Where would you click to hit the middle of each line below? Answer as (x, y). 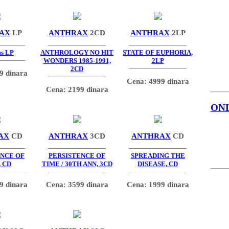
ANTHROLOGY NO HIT (77, 53)
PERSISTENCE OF (77, 156)
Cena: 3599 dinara (77, 184)
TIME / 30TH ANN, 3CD (77, 164)
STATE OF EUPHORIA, (158, 53)
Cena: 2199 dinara (77, 89)
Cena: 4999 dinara (158, 81)
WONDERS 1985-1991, (77, 61)
